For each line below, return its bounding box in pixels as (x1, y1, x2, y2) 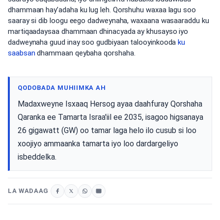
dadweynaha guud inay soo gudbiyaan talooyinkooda (8, 38, 178, 47)
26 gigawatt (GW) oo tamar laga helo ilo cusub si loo (18, 125, 196, 135)
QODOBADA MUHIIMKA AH (18, 83, 106, 91)
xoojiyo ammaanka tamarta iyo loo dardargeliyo (18, 138, 178, 148)
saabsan (8, 49, 35, 57)
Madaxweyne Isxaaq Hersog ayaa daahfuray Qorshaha (18, 99, 202, 109)
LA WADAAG (8, 187, 49, 194)
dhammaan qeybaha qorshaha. (35, 49, 136, 57)
